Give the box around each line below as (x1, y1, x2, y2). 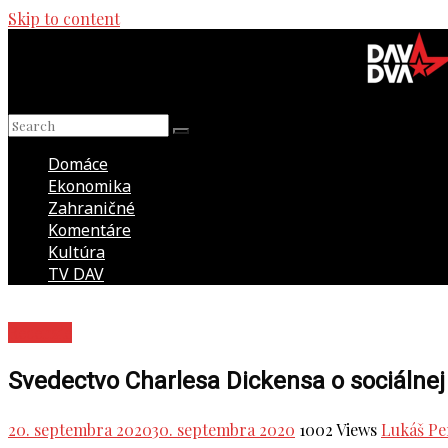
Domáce (48, 152, 108, 175)
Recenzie (8, 321, 72, 343)
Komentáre (48, 218, 131, 241)
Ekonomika (48, 174, 131, 197)
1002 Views (299, 418, 377, 440)
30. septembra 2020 (152, 418, 295, 440)
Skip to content (8, 8, 120, 29)
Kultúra (48, 240, 105, 263)
